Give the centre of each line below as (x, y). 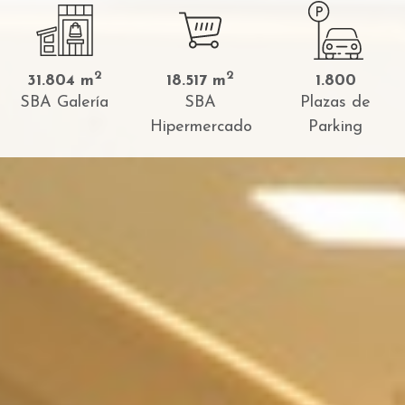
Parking (335, 127)
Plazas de (335, 103)
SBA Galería (64, 103)
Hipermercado (201, 127)
